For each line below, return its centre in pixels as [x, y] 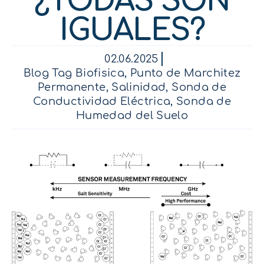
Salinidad [139, 87]
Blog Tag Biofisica [74, 73]
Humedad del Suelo [132, 115]
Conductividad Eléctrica [102, 101]
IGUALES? [132, 31]
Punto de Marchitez [185, 73]
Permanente [72, 87]
